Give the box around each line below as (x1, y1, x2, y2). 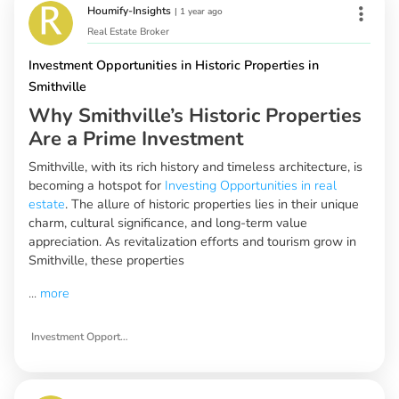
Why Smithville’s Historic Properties (28, 102, 362, 130)
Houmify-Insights (87, 4, 171, 19)
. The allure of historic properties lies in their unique (65, 195, 359, 214)
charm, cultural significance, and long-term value (28, 214, 307, 232)
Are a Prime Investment (28, 126, 243, 153)
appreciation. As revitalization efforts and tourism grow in (28, 232, 356, 251)
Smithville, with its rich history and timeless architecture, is (28, 158, 362, 176)
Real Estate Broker (87, 25, 169, 39)
